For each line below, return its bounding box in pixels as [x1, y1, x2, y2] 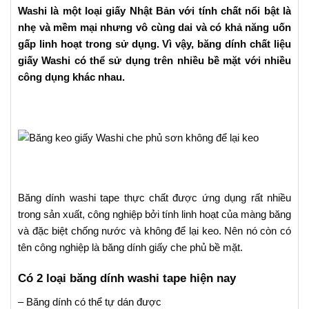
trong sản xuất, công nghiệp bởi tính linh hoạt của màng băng [18, 208, 291, 220]
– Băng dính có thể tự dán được [18, 295, 161, 308]
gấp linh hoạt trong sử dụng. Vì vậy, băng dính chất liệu [18, 37, 291, 50]
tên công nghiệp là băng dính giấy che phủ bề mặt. [18, 241, 243, 253]
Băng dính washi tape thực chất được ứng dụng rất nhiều [18, 191, 291, 203]
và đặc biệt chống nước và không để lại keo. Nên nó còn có [18, 224, 291, 237]
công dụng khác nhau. [18, 70, 125, 83]
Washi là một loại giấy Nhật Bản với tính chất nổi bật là [18, 4, 291, 17]
